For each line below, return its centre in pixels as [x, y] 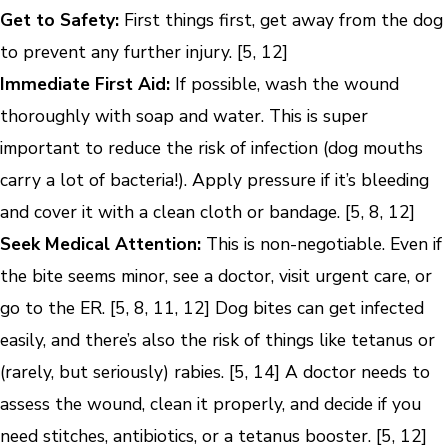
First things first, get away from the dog [281, 19]
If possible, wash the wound [284, 83]
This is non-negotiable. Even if [321, 243]
